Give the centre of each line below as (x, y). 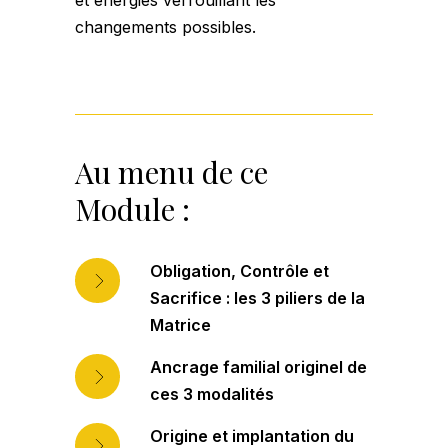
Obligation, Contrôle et (239, 271)
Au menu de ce (171, 172)
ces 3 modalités (212, 394)
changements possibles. (165, 27)
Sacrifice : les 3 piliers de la (257, 298)
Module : (132, 209)
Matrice (180, 325)
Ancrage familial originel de (258, 367)
